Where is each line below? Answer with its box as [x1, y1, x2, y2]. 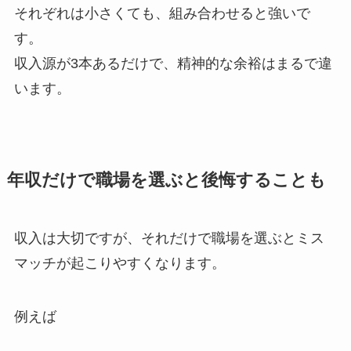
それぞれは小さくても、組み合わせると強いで [13, 5, 310, 22]
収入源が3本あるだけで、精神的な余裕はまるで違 [13, 56, 332, 72]
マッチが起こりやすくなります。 [13, 255, 226, 272]
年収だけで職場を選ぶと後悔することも [6, 171, 326, 190]
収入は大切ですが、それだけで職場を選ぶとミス [13, 230, 324, 247]
